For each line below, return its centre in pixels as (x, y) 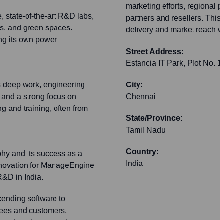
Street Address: (155, 52)
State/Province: (154, 118)
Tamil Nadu (146, 130)
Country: (142, 152)
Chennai (141, 97)
